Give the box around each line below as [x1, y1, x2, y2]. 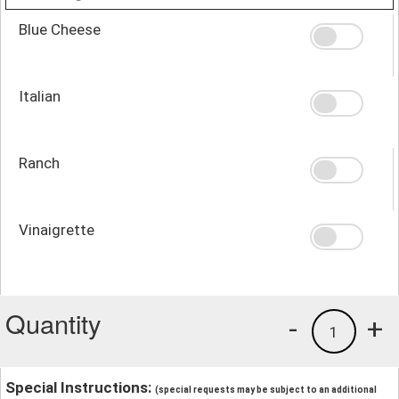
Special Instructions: [5, 378, 155, 396]
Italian [19, 86, 61, 105]
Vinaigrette [19, 220, 94, 239]
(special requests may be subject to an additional [155, 384, 377, 395]
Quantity [5, 304, 102, 341]
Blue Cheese [19, 20, 101, 38]
